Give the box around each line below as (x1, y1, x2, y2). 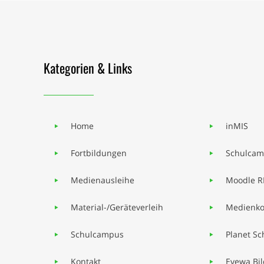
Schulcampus (70, 229, 124, 240)
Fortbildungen (70, 147, 127, 159)
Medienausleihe (70, 174, 134, 186)
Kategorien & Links (44, 58, 132, 77)
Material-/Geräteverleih (70, 202, 163, 213)
